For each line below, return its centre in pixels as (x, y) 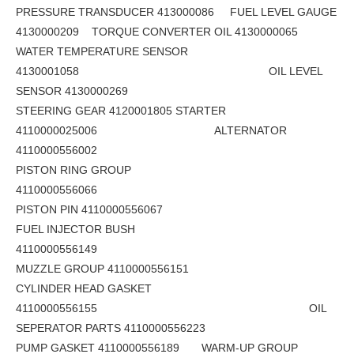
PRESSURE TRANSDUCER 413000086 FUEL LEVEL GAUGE (176, 12)
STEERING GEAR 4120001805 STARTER (121, 111)
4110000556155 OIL (171, 309)
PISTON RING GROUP (73, 170)
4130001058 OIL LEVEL (169, 72)
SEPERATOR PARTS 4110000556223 (111, 328)
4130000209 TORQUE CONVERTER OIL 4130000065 (158, 32)
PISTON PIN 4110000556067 (91, 210)
